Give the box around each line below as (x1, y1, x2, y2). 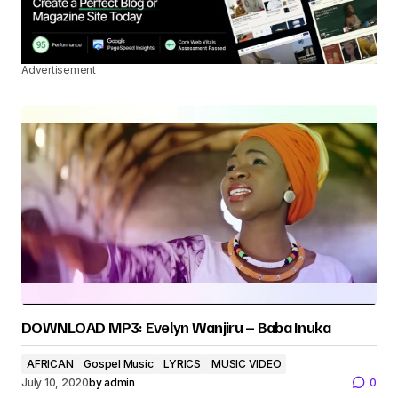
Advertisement (21, 63, 96, 77)
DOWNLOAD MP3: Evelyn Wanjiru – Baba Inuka (21, 317, 331, 338)
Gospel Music (84, 357, 154, 371)
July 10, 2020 (21, 375, 89, 389)
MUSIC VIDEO (211, 357, 282, 371)
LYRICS (163, 357, 202, 371)
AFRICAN (27, 357, 74, 371)
